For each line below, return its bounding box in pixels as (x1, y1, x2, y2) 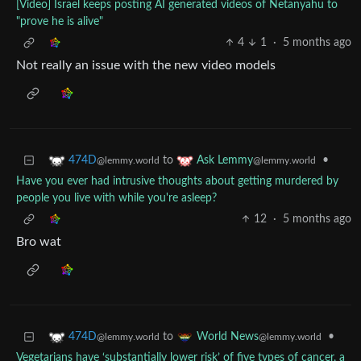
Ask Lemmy (197, 155, 253, 167)
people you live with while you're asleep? (16, 193, 217, 205)
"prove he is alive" (16, 16, 103, 28)
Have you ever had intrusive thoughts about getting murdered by (16, 176, 338, 188)
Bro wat (16, 235, 61, 249)
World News (197, 331, 259, 343)
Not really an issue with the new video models (16, 59, 276, 73)
